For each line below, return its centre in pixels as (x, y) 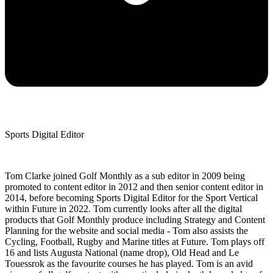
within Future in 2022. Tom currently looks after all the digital (123, 209)
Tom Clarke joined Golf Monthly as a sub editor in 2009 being (125, 176)
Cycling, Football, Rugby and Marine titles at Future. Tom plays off (135, 242)
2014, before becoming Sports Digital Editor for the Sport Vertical (131, 198)
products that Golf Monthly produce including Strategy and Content (135, 220)
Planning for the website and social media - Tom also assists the (126, 231)
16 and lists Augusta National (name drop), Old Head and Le (122, 253)
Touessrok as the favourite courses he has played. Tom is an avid (129, 264)
